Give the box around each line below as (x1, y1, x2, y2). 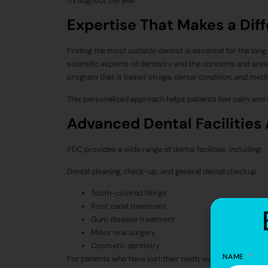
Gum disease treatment (91, 214, 175, 224)
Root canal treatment (91, 200, 166, 211)
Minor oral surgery (91, 227, 156, 237)
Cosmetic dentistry (91, 240, 160, 251)
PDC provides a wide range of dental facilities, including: (67, 144, 262, 155)
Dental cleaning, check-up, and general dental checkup (67, 166, 257, 176)
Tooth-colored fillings (91, 187, 167, 198)
